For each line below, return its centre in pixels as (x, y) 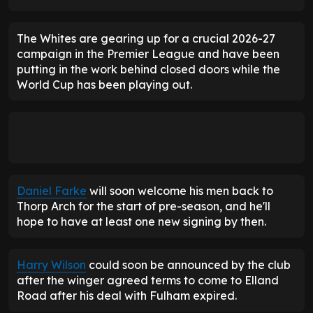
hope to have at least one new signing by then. (141, 221)
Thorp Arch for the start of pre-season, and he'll (144, 206)
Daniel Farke (52, 190)
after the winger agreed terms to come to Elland (148, 280)
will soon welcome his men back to (180, 190)
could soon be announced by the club (188, 264)
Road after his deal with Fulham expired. (127, 295)
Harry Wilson (51, 264)
